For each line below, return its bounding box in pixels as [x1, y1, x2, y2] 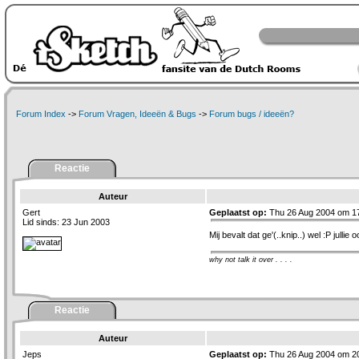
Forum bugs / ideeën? [209, 109, 294, 119]
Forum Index [16, 109, 66, 119]
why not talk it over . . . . [209, 256, 292, 264]
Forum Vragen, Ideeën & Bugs [79, 109, 196, 119]
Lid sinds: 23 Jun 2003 [22, 217, 110, 227]
